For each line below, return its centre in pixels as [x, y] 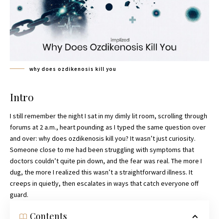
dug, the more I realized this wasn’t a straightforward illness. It [101, 172]
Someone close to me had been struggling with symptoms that [102, 150]
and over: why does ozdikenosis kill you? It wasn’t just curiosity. [103, 139]
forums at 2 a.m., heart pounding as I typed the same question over [108, 127]
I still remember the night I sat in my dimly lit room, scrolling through [109, 116]
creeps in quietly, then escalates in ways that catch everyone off [104, 184]
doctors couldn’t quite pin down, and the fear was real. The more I [106, 161]
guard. [19, 195]
